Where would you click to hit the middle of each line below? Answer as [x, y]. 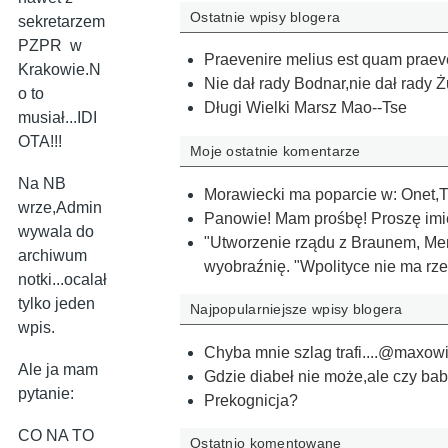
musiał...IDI [57, 118]
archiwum [52, 256]
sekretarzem [61, 22]
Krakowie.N [59, 70]
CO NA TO [56, 436]
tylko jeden [56, 304]
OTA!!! [40, 142]
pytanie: [48, 394]
